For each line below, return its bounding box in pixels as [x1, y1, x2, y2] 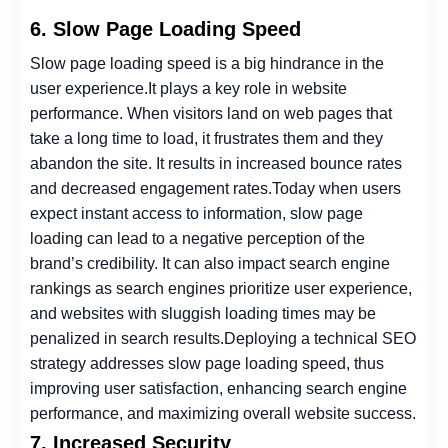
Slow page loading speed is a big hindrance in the [30, 54, 384, 72]
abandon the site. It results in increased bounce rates [30, 154, 402, 172]
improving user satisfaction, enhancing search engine [30, 379, 407, 397]
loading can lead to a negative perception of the [30, 229, 365, 247]
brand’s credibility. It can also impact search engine [30, 254, 390, 272]
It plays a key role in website [148, 79, 347, 97]
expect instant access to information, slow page [30, 204, 363, 222]
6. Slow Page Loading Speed [30, 17, 301, 40]
